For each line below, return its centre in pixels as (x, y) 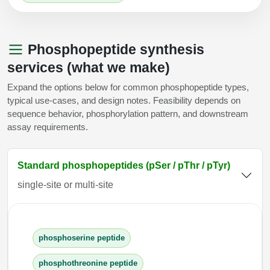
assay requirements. (48, 127)
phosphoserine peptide (81, 238)
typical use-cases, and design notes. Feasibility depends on (124, 100)
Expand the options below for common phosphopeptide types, (128, 87)
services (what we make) (89, 67)
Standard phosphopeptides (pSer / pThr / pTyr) (124, 165)
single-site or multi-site (65, 184)
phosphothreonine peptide (88, 263)
